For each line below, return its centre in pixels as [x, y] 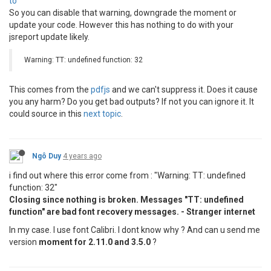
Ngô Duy [47, 156]
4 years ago [82, 156]
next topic [102, 114]
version [24, 242]
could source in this [46, 114]
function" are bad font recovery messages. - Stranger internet [132, 212]
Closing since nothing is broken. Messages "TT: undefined [126, 200]
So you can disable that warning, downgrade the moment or [123, 13]
